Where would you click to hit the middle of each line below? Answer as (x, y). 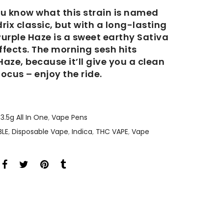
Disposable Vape (40, 132)
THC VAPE (112, 132)
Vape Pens (69, 118)
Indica (82, 132)
